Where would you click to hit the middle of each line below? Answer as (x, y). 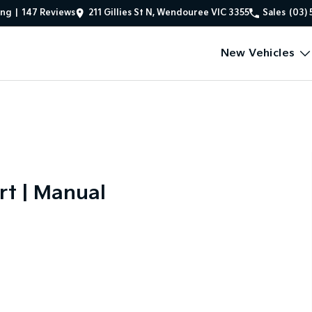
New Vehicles (258, 53)
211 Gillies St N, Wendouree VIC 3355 (169, 13)
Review (54, 13)
